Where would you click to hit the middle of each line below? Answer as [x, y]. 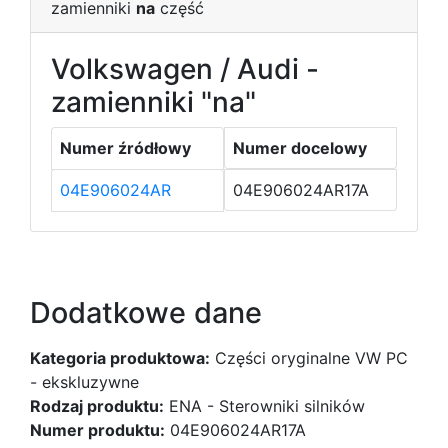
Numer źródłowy [125, 147]
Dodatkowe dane [146, 312]
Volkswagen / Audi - [185, 68]
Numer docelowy [300, 147]
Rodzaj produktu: [97, 405]
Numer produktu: [97, 429]
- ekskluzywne [84, 381]
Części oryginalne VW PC [309, 357]
